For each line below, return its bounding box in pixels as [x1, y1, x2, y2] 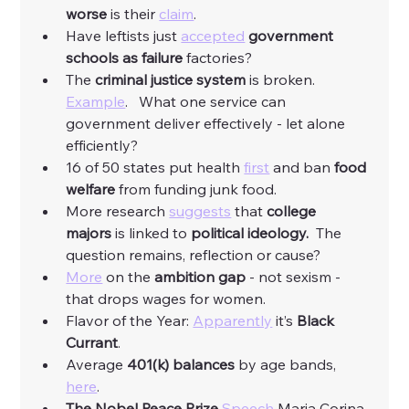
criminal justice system [95, 70, 246, 89]
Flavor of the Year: [66, 311, 194, 330]
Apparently [193, 311, 273, 330]
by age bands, [235, 355, 341, 374]
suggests [169, 202, 232, 221]
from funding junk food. [115, 180, 281, 199]
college [267, 202, 320, 221]
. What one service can [125, 92, 290, 111]
